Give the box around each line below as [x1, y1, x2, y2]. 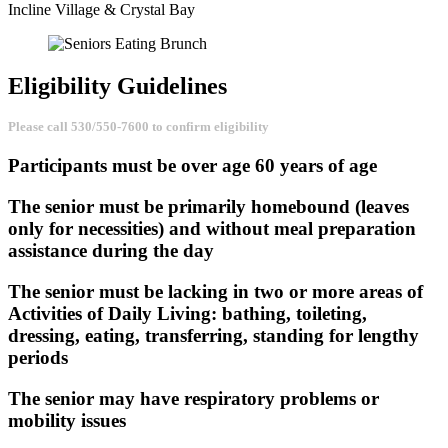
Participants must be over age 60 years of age [8, 155, 377, 177]
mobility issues [8, 409, 126, 431]
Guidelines [117, 72, 227, 99]
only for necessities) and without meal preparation [8, 218, 416, 240]
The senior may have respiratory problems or [8, 387, 379, 409]
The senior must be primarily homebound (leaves [8, 196, 409, 218]
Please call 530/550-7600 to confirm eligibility [8, 119, 269, 135]
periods [8, 346, 68, 368]
